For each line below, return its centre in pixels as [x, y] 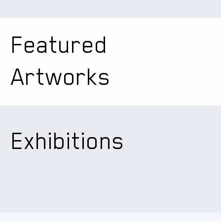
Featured [59, 45]
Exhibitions [68, 141]
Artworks [61, 77]
